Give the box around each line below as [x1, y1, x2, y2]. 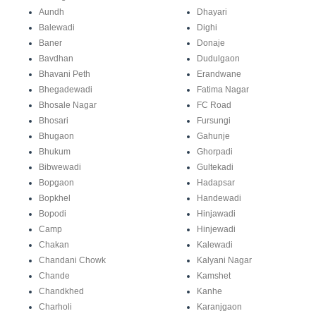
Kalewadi [197, 240, 233, 250]
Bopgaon [39, 178, 74, 188]
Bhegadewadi [39, 85, 92, 95]
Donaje [197, 38, 225, 49]
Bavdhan [39, 54, 73, 64]
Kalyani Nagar [197, 255, 252, 266]
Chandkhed [39, 286, 84, 297]
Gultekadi [197, 162, 233, 173]
